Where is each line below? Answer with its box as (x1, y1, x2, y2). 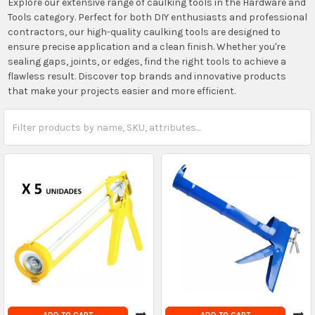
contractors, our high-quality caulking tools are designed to (7, 25, 281, 38)
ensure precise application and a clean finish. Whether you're (7, 40, 285, 53)
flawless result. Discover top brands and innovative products (7, 70, 286, 82)
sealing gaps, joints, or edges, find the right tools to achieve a (7, 55, 286, 67)
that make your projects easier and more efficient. (7, 84, 236, 97)
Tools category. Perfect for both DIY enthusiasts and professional (7, 11, 307, 23)
